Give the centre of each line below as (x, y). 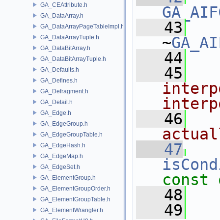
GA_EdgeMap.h (62, 156)
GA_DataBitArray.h (65, 48)
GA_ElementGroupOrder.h (75, 188)
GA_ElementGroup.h (68, 178)
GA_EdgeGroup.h (64, 124)
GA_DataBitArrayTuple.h (73, 59)
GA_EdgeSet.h (60, 167)
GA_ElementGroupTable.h (75, 199)
